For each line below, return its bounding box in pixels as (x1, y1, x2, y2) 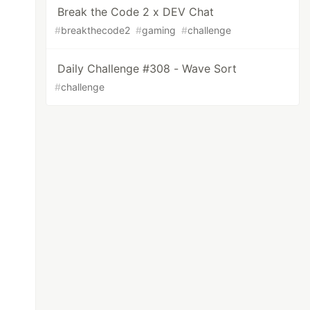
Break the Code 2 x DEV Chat (57, 5, 215, 19)
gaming (142, 24, 176, 36)
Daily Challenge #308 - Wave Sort (57, 62, 237, 75)
